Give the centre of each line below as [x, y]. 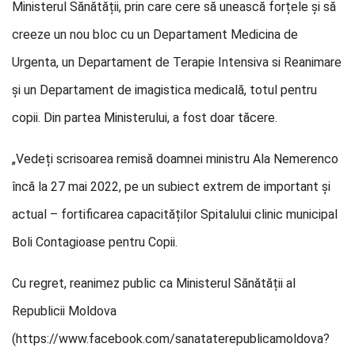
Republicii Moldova [64, 311]
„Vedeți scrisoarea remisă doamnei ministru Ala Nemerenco [175, 159]
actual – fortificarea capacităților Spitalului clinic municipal [175, 214]
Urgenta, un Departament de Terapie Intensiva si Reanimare [177, 62]
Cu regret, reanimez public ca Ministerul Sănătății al [154, 283]
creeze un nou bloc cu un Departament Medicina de [155, 34]
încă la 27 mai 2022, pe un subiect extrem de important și [171, 187]
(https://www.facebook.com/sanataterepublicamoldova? [171, 339]
